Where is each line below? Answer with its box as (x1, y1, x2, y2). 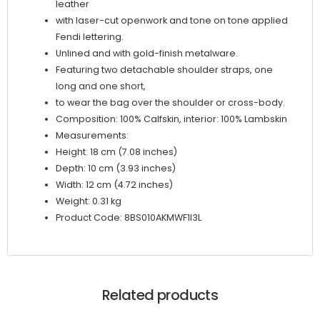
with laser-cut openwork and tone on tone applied (56, 14, 288, 27)
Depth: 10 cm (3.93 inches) (56, 162, 176, 175)
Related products (101, 284, 219, 305)
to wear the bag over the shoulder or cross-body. (56, 96, 285, 109)
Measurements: (56, 129, 129, 142)
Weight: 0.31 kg (56, 195, 121, 208)
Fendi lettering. (56, 31, 124, 44)
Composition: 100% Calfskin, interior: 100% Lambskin (56, 113, 287, 126)
